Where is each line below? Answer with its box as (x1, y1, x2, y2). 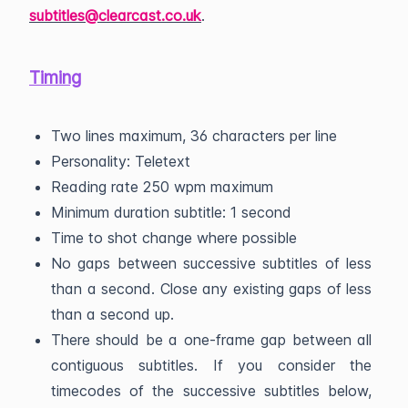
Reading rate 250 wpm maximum (51, 178, 273, 197)
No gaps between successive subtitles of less (51, 254, 372, 273)
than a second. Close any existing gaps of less (51, 280, 372, 299)
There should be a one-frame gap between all (51, 331, 372, 350)
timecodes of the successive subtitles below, (51, 382, 372, 401)
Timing (29, 66, 81, 89)
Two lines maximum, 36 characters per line (51, 127, 337, 146)
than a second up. (51, 305, 178, 324)
